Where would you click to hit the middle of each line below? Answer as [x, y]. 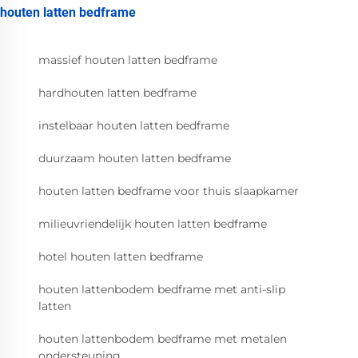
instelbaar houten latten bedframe [134, 126]
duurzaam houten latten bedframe [135, 159]
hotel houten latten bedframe [121, 257]
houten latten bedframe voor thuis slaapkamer [169, 191]
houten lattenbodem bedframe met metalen [163, 339]
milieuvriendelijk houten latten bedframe [153, 224]
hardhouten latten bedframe [117, 93]
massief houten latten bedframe [128, 60]
